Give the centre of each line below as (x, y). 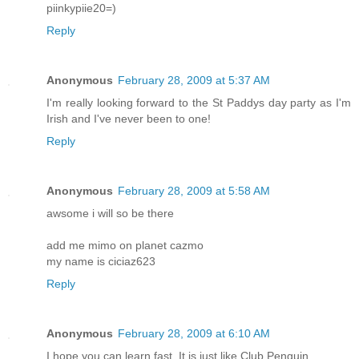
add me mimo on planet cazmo (125, 245)
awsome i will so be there (110, 213)
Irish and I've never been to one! (129, 118)
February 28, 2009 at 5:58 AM (194, 190)
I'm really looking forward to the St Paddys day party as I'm (199, 102)
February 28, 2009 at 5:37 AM (194, 80)
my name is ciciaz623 (101, 261)
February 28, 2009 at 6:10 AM (194, 333)
